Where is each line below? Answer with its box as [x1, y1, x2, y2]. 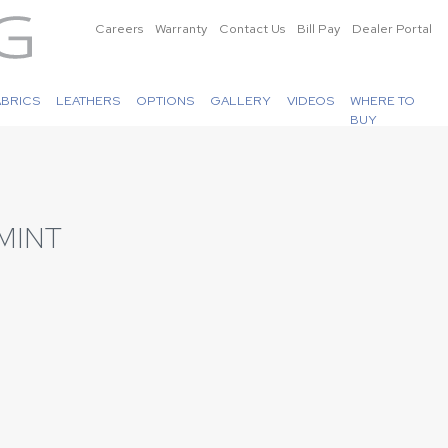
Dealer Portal [352, 20, 432, 37]
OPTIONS [136, 92, 195, 109]
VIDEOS [287, 92, 335, 109]
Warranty [155, 20, 207, 37]
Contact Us [219, 20, 285, 37]
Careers [95, 20, 143, 37]
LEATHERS [56, 92, 121, 109]
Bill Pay [297, 20, 340, 37]
